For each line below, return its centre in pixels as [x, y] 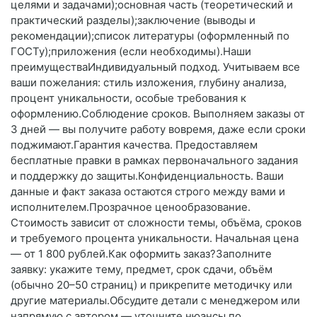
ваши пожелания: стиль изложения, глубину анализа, [149, 83]
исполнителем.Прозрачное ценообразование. [131, 207]
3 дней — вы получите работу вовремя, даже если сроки [158, 129]
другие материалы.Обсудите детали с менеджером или [155, 301]
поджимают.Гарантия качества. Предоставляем [134, 145]
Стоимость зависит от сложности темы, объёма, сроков [156, 223]
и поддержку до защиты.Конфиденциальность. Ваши [147, 176]
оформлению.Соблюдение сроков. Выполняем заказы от [158, 114]
